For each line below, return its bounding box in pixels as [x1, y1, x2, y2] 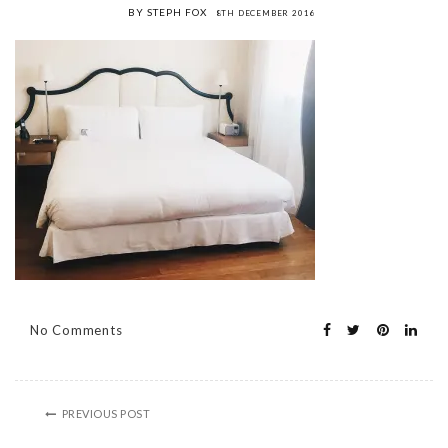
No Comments [30, 321, 123, 338]
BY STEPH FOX [127, 5, 207, 18]
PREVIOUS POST [61, 406, 150, 420]
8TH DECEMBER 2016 [215, 7, 316, 18]
